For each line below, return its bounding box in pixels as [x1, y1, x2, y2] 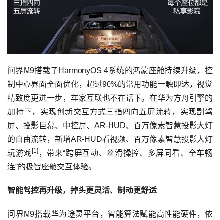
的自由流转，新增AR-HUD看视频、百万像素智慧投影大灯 [7, 135, 213, 143]
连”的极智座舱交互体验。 [7, 162, 96, 171]
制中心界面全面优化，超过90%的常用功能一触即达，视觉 [7, 80, 213, 88]
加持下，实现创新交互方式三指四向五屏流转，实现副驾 [7, 107, 213, 116]
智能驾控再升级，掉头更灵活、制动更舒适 [7, 186, 157, 194]
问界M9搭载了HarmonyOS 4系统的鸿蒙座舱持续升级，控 [7, 66, 213, 75]
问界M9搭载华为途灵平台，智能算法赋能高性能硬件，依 [7, 209, 213, 218]
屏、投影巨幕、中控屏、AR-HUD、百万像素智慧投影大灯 [7, 121, 213, 130]
